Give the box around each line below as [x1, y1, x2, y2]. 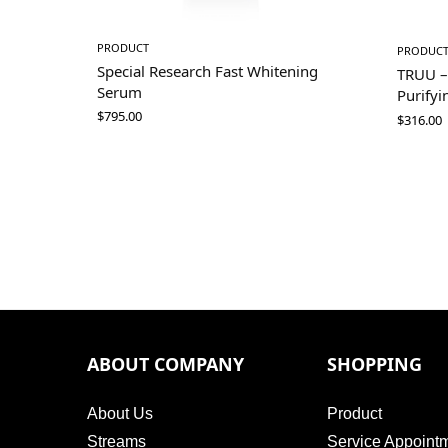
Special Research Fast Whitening [97, 61, 318, 82]
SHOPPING [327, 352, 422, 376]
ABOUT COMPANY [87, 352, 244, 376]
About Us [87, 405, 153, 422]
